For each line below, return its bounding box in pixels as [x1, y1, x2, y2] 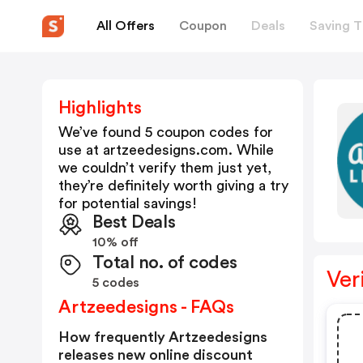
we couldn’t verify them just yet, [58, 160, 271, 175]
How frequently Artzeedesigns [58, 330, 267, 344]
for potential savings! [58, 196, 197, 211]
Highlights [58, 99, 142, 117]
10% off [92, 236, 139, 249]
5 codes [92, 276, 139, 289]
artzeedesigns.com [103, 143, 228, 157]
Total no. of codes [92, 254, 237, 271]
